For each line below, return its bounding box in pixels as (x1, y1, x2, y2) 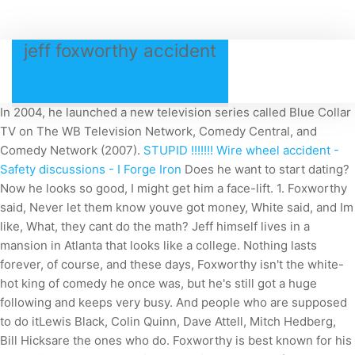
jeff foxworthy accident (24, 40, 216, 61)
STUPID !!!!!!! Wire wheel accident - (143, 143, 339, 158)
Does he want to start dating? (181, 162, 349, 177)
